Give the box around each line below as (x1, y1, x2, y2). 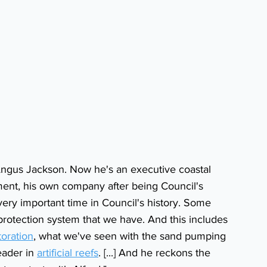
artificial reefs (37, 247, 98, 259)
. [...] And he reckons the (98, 247, 213, 259)
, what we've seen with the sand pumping (33, 230, 229, 243)
